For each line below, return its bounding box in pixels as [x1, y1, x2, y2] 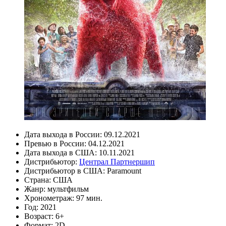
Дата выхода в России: [24, 130, 104, 139]
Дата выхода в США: [24, 148, 99, 157]
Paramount [107, 166, 141, 175]
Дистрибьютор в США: [24, 166, 107, 175]
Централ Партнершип [79, 157, 155, 166]
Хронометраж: [24, 193, 76, 202]
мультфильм [47, 184, 89, 193]
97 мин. [76, 193, 102, 202]
